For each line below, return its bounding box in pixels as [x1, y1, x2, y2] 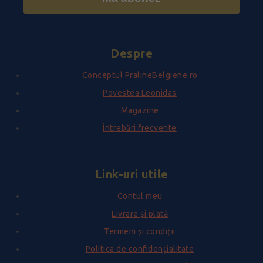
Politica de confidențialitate [85, 244, 194, 254]
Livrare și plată [112, 209, 168, 219]
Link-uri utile [95, 167, 168, 181]
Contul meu [117, 191, 163, 201]
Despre [110, 46, 153, 60]
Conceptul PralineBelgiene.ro [82, 70, 198, 80]
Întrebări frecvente [103, 123, 177, 133]
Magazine [120, 106, 159, 116]
